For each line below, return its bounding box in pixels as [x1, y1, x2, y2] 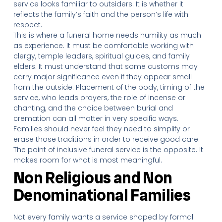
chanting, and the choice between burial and [13, 103, 173, 113]
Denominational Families [13, 185, 191, 206]
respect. [13, 20, 42, 30]
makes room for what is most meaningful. [13, 155, 162, 165]
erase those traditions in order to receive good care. [13, 134, 200, 144]
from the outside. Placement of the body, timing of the [13, 82, 205, 92]
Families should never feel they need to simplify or [13, 124, 190, 134]
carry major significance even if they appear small [13, 72, 192, 82]
